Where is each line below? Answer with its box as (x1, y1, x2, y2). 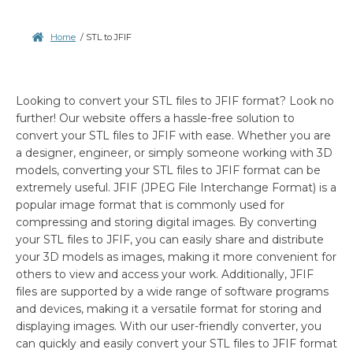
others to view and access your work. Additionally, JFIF (16, 266, 314, 281)
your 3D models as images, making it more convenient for (16, 249, 336, 264)
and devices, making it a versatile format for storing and (16, 301, 321, 316)
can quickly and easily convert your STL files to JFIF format (16, 336, 337, 351)
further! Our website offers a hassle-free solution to (16, 110, 295, 125)
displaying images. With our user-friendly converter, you (16, 318, 321, 333)
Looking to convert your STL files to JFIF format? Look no (16, 93, 334, 108)
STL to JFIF (86, 32, 132, 43)
